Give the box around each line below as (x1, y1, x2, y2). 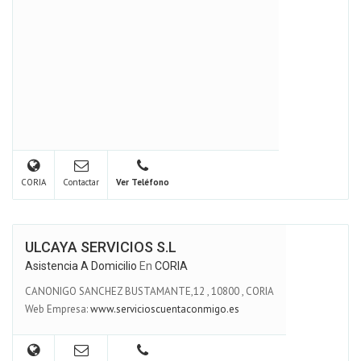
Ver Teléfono (116, 176, 169, 188)
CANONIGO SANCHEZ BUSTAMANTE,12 (25, 284, 205, 298)
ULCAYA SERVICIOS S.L (25, 239, 176, 255)
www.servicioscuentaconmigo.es (90, 301, 239, 316)
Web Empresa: (25, 301, 90, 316)
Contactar (63, 176, 99, 188)
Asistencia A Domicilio (25, 259, 137, 272)
